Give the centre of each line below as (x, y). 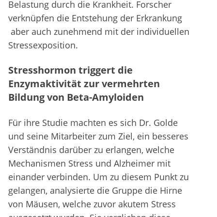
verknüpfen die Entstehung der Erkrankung (95, 18)
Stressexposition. (43, 45)
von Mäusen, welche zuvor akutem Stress (92, 204)
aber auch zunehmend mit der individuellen (99, 32)
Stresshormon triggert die (70, 70)
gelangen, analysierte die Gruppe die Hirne (95, 191)
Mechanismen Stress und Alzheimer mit (89, 163)
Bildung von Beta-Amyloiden (76, 97)
